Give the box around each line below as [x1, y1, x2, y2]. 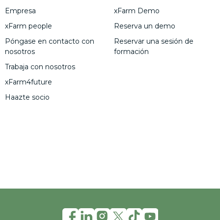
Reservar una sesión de [114, 36, 193, 46]
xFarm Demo [114, 6, 160, 15]
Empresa [5, 6, 36, 15]
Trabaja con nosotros [5, 62, 75, 71]
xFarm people [5, 21, 52, 30]
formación [114, 47, 149, 56]
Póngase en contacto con [5, 36, 94, 46]
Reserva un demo [114, 21, 175, 30]
